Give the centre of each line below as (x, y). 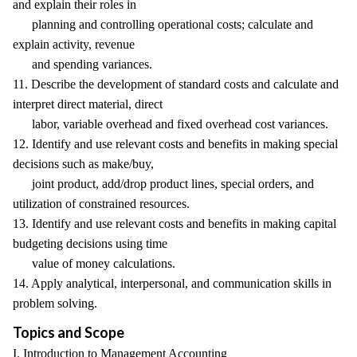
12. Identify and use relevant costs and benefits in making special (175, 144)
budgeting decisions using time (90, 243)
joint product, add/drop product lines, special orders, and (163, 184)
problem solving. (55, 303)
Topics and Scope (69, 332)
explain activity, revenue (74, 44)
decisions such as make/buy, (83, 164)
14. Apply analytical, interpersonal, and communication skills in (172, 283)
